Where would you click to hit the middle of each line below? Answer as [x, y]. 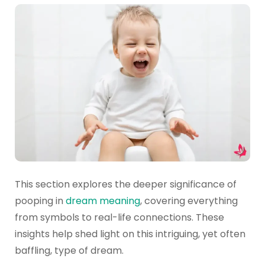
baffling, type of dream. [69, 251]
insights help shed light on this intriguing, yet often [130, 234]
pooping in [40, 201]
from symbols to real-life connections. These [119, 218]
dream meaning [103, 201]
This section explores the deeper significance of [125, 185]
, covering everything [189, 201]
